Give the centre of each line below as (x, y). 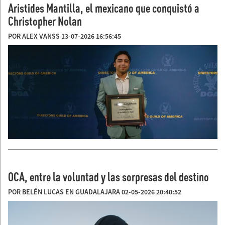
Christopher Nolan (45, 21)
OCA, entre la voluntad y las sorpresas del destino (108, 177)
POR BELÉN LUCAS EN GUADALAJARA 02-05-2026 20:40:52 (95, 192)
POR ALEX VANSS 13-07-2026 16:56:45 (65, 36)
